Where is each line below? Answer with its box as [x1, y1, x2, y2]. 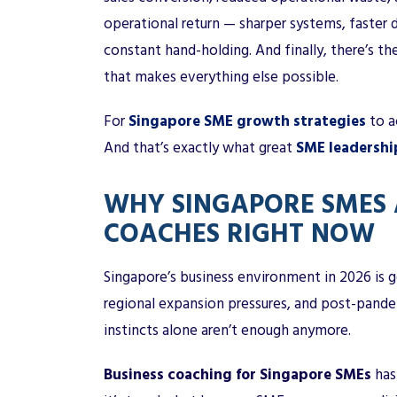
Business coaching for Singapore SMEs [104, 362, 371, 387]
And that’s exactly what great [104, 135, 296, 160]
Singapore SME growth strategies [128, 108, 366, 134]
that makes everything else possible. [104, 64, 339, 90]
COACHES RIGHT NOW [104, 211, 375, 252]
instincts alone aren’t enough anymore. [104, 317, 351, 343]
